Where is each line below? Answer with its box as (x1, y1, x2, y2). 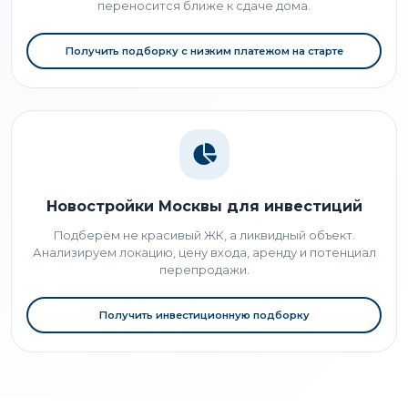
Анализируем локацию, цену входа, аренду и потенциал (32, 245, 376, 260)
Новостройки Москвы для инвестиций (46, 197, 362, 215)
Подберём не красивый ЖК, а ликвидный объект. (53, 228, 355, 242)
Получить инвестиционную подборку (98, 308, 310, 321)
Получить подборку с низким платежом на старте (65, 44, 343, 57)
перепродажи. (158, 262, 250, 277)
